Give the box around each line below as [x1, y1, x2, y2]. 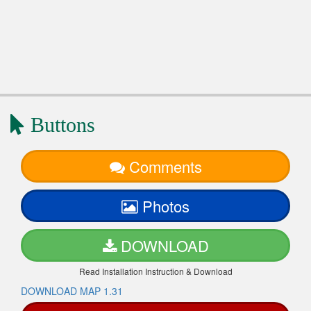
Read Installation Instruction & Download [78, 265, 233, 278]
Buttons [25, 113, 95, 137]
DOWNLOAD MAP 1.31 [21, 284, 123, 299]
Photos [142, 195, 190, 217]
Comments [128, 155, 202, 178]
